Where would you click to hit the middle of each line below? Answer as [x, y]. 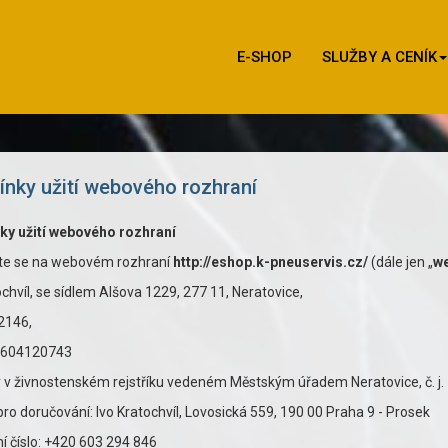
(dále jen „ [400, 262]
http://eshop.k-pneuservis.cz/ [270, 262]
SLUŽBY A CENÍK [379, 57]
